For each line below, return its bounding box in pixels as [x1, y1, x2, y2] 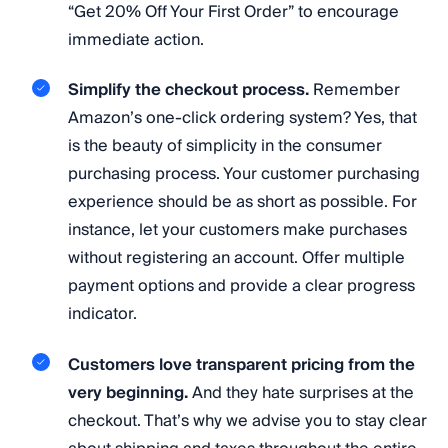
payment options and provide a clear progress [68, 272, 415, 301]
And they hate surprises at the [188, 378, 414, 407]
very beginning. [68, 378, 188, 407]
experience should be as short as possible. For [68, 188, 417, 217]
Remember [309, 76, 400, 105]
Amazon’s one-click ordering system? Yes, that [68, 104, 417, 133]
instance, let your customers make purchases [68, 216, 407, 245]
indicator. [68, 300, 137, 329]
